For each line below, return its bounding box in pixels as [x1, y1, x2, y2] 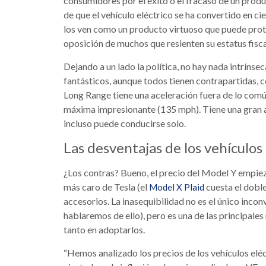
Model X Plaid [149, 182, 204, 193]
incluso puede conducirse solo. [64, 118, 186, 129]
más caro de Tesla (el [64, 181, 149, 193]
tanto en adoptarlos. [64, 224, 145, 236]
